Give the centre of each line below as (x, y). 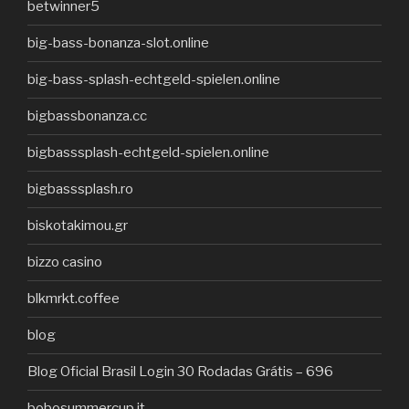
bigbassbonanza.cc (87, 116)
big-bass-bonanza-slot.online (118, 43)
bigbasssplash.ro (80, 189)
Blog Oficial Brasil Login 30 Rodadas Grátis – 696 (180, 372)
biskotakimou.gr (78, 226)
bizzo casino (65, 262)
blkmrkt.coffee (73, 299)
